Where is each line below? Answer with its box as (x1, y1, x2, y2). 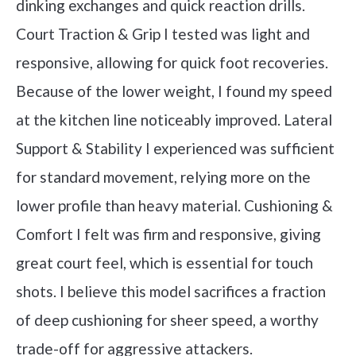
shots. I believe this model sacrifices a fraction (16, 281, 326, 300)
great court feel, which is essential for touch (16, 253, 313, 272)
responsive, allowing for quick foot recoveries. (16, 52, 328, 72)
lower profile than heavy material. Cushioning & (16, 195, 333, 215)
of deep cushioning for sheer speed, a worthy (16, 310, 319, 329)
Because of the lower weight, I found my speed (16, 81, 332, 100)
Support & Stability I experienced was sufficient (16, 138, 335, 157)
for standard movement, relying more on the (16, 167, 311, 186)
